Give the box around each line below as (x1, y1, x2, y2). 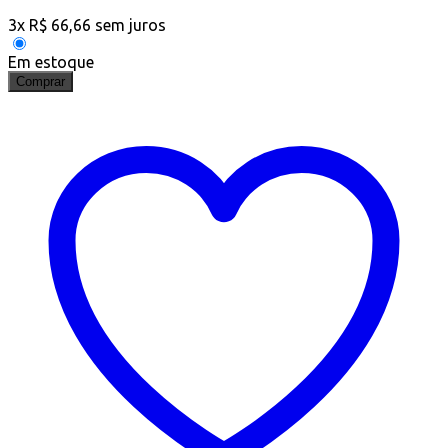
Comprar (16, 74, 65, 90)
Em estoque (8, 53, 94, 72)
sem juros (95, 16, 166, 35)
